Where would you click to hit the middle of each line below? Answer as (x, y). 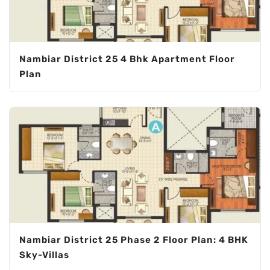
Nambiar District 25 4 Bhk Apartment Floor (127, 59)
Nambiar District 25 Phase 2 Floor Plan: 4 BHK (134, 240)
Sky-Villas (44, 255)
